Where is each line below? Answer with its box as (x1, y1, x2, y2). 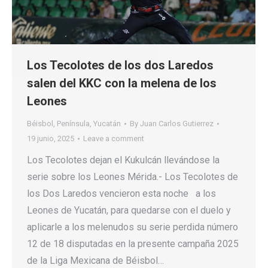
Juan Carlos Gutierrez (140, 119, 214, 129)
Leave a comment (83, 134, 144, 144)
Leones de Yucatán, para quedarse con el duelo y (27, 205, 231, 217)
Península (57, 119, 90, 129)
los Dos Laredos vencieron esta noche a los (27, 188, 216, 200)
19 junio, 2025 (27, 134, 74, 144)
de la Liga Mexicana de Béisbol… (27, 255, 164, 267)
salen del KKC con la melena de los (27, 76, 217, 91)
